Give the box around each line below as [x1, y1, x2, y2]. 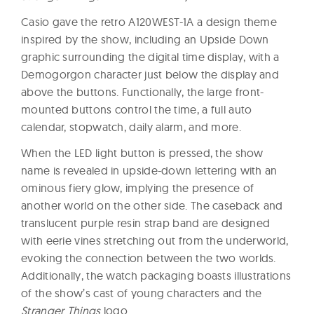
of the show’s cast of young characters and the [21, 285, 262, 300]
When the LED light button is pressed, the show [21, 145, 264, 160]
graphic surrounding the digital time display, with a [21, 49, 280, 64]
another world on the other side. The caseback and [21, 198, 283, 212]
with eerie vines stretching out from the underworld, [21, 233, 289, 247]
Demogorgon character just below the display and [21, 67, 280, 81]
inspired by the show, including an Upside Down [21, 32, 269, 46]
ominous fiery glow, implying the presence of [21, 180, 254, 195]
